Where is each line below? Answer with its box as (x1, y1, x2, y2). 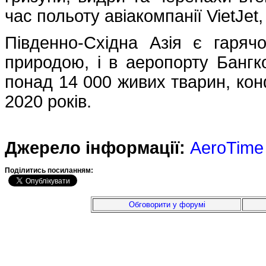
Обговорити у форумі (128, 200, 205, 209)
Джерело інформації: (5, 138, 185, 158)
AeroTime (190, 138, 264, 158)
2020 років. (5, 92, 91, 112)
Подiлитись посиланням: (5, 166, 95, 175)
